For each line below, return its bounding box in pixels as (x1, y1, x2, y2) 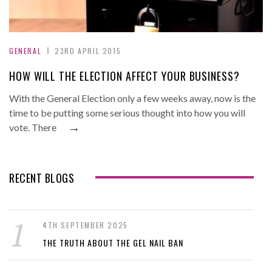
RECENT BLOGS (9, 170, 74, 186)
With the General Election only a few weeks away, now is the (9, 92, 256, 104)
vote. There (9, 121, 56, 134)
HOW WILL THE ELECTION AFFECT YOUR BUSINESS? (9, 68, 240, 84)
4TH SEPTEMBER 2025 (42, 220, 128, 231)
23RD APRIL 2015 (55, 46, 121, 56)
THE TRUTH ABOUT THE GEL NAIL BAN (42, 236, 183, 250)
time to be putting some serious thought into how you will (9, 107, 245, 119)
